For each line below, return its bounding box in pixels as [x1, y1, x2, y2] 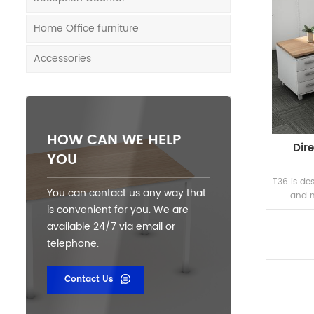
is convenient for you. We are [47, 202, 189, 218]
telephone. [47, 235, 99, 252]
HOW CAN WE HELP [47, 129, 181, 152]
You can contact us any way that [47, 185, 206, 201]
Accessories [34, 50, 91, 67]
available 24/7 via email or [47, 219, 175, 235]
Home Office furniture [34, 20, 139, 36]
